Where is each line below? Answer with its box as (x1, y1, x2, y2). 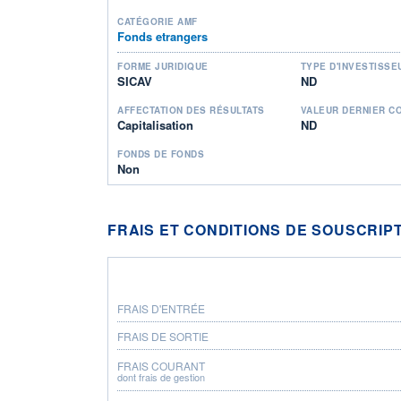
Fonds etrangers (117, 27, 208, 45)
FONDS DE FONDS (117, 147, 204, 160)
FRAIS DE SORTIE (117, 328, 209, 344)
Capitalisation (117, 115, 193, 133)
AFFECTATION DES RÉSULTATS (117, 103, 265, 116)
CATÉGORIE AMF (117, 14, 198, 28)
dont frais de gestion (117, 369, 205, 384)
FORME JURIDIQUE (117, 59, 209, 73)
